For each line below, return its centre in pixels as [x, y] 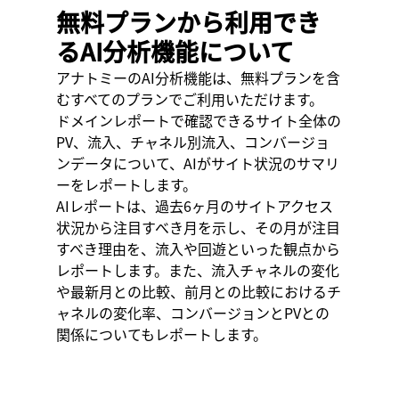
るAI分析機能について [175, 51]
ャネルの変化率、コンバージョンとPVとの [192, 312]
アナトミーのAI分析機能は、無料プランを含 [198, 77]
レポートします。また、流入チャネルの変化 [197, 269]
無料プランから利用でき [188, 22]
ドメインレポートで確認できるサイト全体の [198, 120]
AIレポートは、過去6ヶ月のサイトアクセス [194, 205]
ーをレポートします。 [126, 184]
